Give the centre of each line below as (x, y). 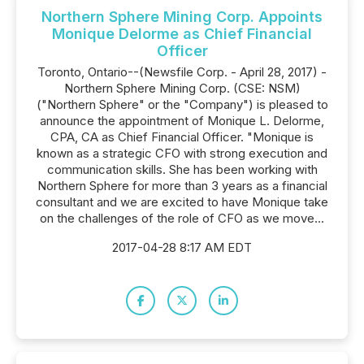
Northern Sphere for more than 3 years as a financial (182, 186)
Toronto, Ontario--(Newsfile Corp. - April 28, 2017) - (182, 72)
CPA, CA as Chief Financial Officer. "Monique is (182, 137)
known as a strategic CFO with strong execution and (182, 153)
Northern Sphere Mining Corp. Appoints (182, 17)
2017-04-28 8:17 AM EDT (182, 247)
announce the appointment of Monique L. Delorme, (182, 121)
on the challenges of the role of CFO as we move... (182, 218)
